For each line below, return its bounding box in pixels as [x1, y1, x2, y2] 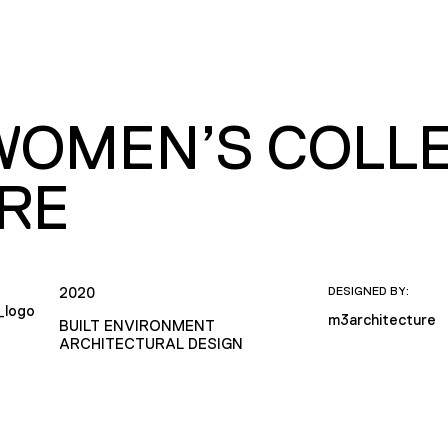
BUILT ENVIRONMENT [58, 316, 215, 334]
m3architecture [328, 310, 437, 328]
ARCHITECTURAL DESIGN [58, 334, 243, 352]
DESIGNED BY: [328, 283, 410, 298]
